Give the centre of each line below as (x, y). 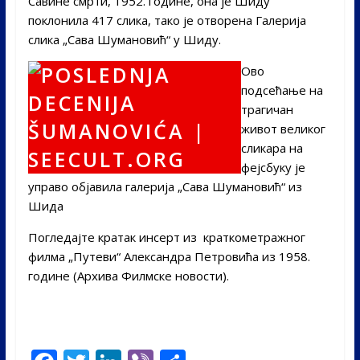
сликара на (272, 147)
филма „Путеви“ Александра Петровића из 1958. (169, 256)
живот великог (283, 128)
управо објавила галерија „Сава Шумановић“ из (165, 186)
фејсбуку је (273, 167)
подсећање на (282, 90)
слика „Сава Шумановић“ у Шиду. (124, 39)
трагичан (267, 109)
